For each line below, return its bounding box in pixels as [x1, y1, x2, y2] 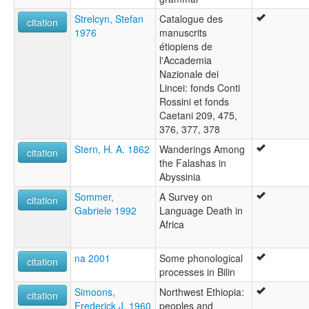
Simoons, [74, 285, 115, 299]
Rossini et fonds [159, 94, 229, 109]
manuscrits [159, 26, 207, 40]
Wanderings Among [159, 142, 245, 157]
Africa [159, 217, 184, 232]
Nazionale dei [159, 67, 219, 81]
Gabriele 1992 [74, 203, 137, 218]
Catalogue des [159, 12, 223, 26]
